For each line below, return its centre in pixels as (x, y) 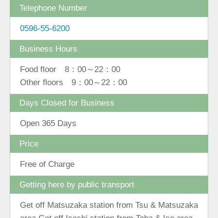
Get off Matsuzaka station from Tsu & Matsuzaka (109, 205)
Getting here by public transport (77, 185)
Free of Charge (47, 164)
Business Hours (48, 49)
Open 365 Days (48, 123)
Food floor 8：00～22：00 (70, 69)
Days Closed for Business (67, 103)
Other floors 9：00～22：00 (73, 82)
